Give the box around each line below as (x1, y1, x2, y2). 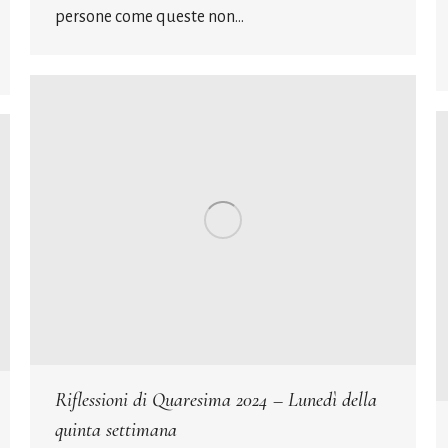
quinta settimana (55, 417, 177, 442)
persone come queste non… (55, 7, 244, 26)
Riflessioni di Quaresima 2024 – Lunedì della (55, 387, 377, 412)
